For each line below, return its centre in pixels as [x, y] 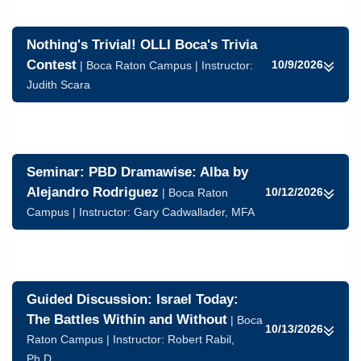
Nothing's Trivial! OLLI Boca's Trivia [142, 45]
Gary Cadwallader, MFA [194, 212]
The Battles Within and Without [127, 320]
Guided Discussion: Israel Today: [133, 299]
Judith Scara [58, 85]
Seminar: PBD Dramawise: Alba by [137, 172]
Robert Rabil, [201, 339]
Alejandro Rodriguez [93, 192]
